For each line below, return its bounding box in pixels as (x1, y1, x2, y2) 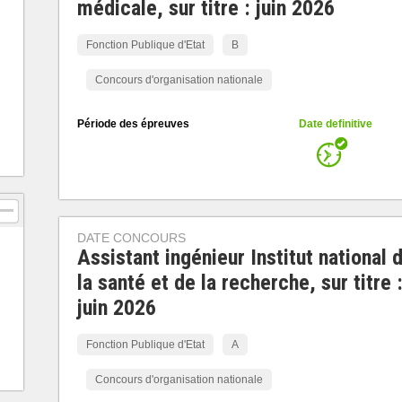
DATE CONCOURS (76, 231, 186, 245)
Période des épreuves (76, 118, 189, 130)
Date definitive (298, 118, 372, 130)
